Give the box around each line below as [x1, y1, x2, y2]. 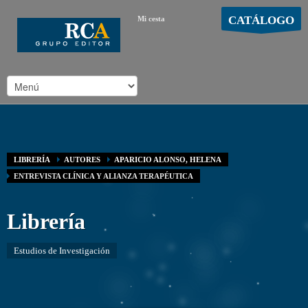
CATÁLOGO [228, 14, 294, 27]
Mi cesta [137, 14, 165, 23]
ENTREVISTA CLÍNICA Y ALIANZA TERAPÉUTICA [14, 172, 193, 180]
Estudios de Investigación [14, 245, 110, 256]
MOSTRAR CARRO [216, 33, 289, 43]
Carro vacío [140, 34, 177, 42]
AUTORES [64, 155, 100, 164]
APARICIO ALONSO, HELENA [114, 155, 221, 164]
